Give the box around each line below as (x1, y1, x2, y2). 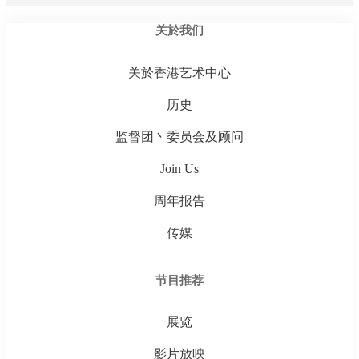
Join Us (160, 161, 199, 175)
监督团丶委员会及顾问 (115, 129, 244, 143)
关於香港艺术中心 (128, 65, 231, 79)
